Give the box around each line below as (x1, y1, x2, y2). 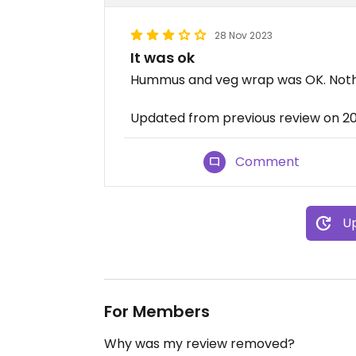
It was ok (130, 48, 195, 68)
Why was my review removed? (104, 335, 295, 353)
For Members (104, 300, 210, 323)
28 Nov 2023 (215, 29, 273, 42)
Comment (235, 153, 300, 171)
